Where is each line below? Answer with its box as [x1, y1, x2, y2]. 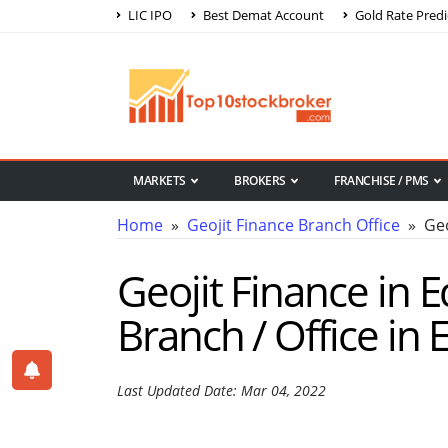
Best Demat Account [200, 5, 324, 24]
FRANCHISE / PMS [334, 172, 429, 190]
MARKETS [133, 172, 186, 190]
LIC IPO [125, 5, 172, 24]
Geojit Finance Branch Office [187, 214, 400, 237]
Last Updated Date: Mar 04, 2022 [117, 381, 326, 401]
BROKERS [234, 172, 286, 190]
